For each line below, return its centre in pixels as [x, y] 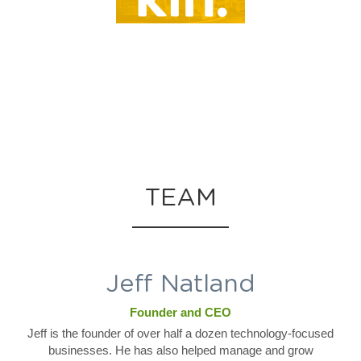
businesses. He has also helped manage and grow [180, 350]
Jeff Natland [180, 284]
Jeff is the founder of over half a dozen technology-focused [180, 333]
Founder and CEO [180, 312]
